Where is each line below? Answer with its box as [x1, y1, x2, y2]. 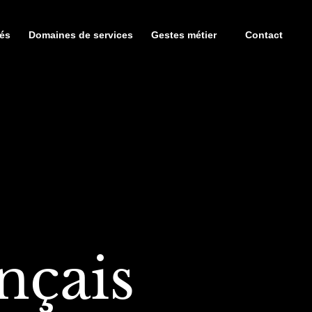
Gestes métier [151, 29, 217, 40]
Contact [245, 29, 283, 40]
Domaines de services [29, 29, 133, 40]
